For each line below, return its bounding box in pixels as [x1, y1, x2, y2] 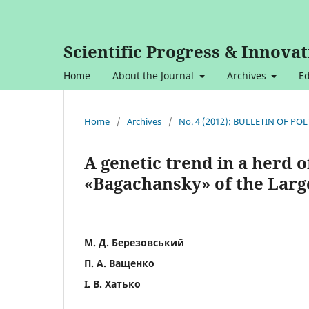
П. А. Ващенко [84, 256, 154, 270]
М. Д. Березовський [84, 235, 184, 249]
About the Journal [112, 68, 197, 82]
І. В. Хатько [84, 277, 141, 290]
